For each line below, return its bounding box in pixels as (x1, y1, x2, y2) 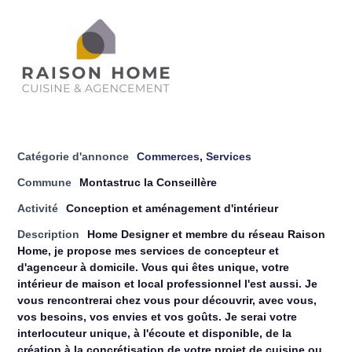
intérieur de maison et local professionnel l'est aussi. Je (17, 277, 317, 290)
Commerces (137, 150, 200, 163)
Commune (17, 176, 71, 189)
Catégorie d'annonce (17, 150, 129, 163)
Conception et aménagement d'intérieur (66, 202, 278, 214)
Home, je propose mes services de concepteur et (17, 244, 279, 257)
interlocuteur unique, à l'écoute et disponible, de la (17, 327, 291, 339)
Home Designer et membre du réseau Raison (87, 228, 325, 240)
